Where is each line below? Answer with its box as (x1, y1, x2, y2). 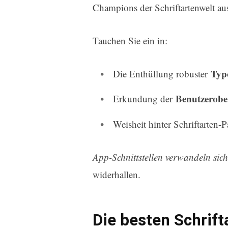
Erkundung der (112, 92, 176, 105)
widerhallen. (92, 167, 140, 181)
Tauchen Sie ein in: (92, 34, 167, 47)
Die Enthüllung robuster (112, 67, 211, 80)
